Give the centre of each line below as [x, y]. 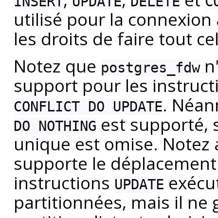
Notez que [57, 66]
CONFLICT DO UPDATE [88, 107]
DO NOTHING [55, 126]
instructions [64, 183]
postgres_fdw [150, 68]
